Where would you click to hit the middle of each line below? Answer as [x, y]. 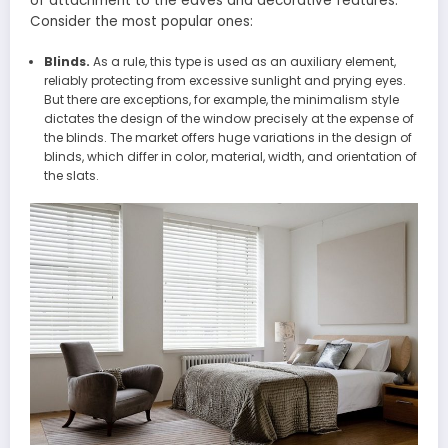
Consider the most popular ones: [141, 22]
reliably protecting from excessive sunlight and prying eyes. [224, 80]
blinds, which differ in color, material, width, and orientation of [230, 156]
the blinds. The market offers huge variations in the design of [227, 137]
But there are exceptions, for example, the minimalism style [221, 99]
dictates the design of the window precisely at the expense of [228, 118]
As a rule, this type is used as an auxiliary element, [242, 61]
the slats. [71, 175]
